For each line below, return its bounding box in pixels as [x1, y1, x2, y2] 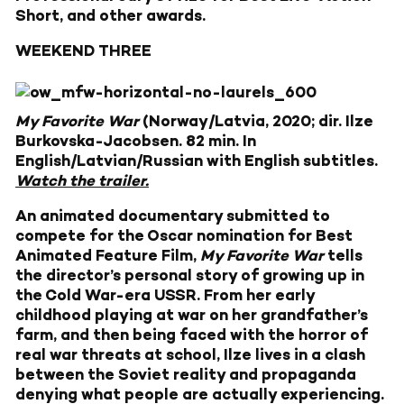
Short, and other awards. [15, 6, 206, 25]
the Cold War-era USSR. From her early [15, 286, 315, 305]
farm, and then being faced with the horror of [15, 326, 368, 344]
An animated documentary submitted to [15, 207, 330, 225]
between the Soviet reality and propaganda [15, 365, 356, 384]
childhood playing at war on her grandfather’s [15, 306, 368, 325]
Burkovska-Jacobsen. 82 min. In [15, 132, 256, 151]
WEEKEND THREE [15, 41, 151, 60]
